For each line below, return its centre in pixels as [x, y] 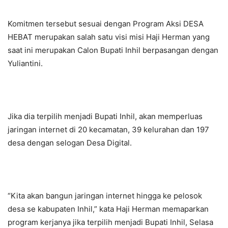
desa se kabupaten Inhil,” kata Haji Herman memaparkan [108, 209]
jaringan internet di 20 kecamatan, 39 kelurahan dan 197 [108, 130]
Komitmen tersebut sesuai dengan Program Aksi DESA [106, 24]
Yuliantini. [25, 64]
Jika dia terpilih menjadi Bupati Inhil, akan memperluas [105, 117]
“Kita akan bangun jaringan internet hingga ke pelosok [105, 196]
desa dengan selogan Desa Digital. [70, 143]
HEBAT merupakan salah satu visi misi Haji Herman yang [109, 37]
